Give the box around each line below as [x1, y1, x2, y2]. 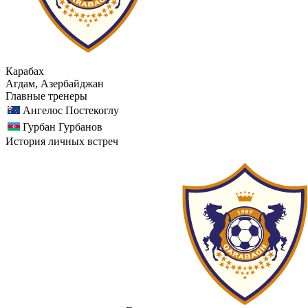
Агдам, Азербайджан [5, 77, 104, 89]
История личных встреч [5, 135, 118, 147]
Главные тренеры [5, 89, 87, 102]
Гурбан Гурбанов [23, 120, 102, 133]
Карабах [5, 65, 44, 77]
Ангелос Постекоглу [23, 104, 119, 116]
